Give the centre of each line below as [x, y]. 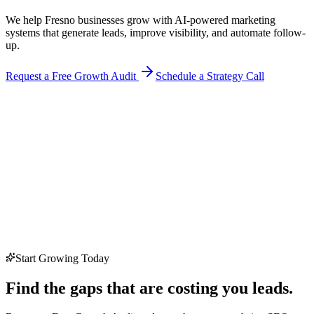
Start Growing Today [62, 258]
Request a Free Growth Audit [72, 76]
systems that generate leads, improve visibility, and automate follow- [156, 32]
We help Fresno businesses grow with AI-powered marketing [141, 20]
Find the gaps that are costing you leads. [149, 288]
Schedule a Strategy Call [210, 76]
